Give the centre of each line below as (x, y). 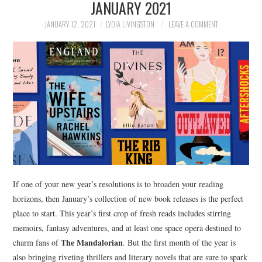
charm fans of (37, 243)
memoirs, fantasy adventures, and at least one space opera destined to (127, 228)
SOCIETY (42, 65)
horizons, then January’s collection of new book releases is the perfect (128, 199)
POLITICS (44, 35)
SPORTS (41, 95)
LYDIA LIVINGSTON (130, 24)
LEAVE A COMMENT (193, 24)
